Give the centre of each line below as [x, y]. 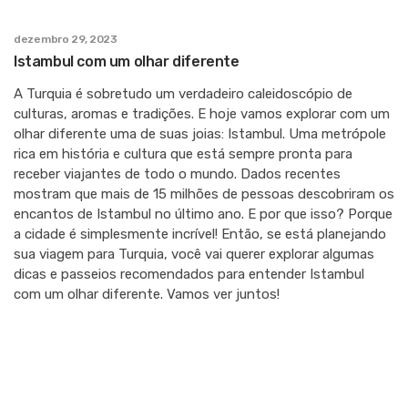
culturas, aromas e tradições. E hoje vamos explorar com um [202, 114]
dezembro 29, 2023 [66, 40]
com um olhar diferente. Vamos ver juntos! [147, 295]
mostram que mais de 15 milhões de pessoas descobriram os [204, 194]
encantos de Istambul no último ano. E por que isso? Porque [203, 214]
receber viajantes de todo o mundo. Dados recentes [177, 174]
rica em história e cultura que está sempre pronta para [183, 154]
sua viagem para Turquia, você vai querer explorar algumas [194, 255]
